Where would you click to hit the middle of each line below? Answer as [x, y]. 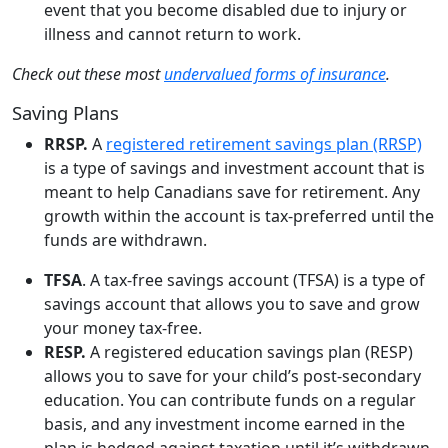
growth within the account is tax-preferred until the [239, 215]
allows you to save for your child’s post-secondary [232, 375]
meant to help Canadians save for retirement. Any [232, 191]
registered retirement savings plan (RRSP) [264, 143]
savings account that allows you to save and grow [232, 303]
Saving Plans [65, 112]
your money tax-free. [123, 327]
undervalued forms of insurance [275, 73]
